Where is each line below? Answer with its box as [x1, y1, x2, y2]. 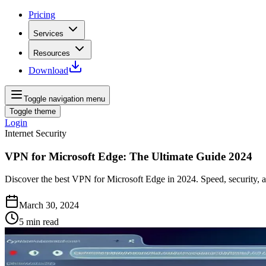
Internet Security [5, 128, 66, 138]
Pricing [28, 9, 55, 20]
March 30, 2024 [19, 200, 79, 211]
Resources [33, 49, 70, 58]
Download [28, 65, 68, 75]
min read [26, 217, 59, 227]
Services [33, 29, 64, 38]
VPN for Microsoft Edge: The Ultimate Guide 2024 [5, 150, 252, 163]
